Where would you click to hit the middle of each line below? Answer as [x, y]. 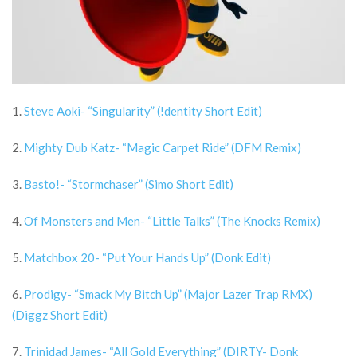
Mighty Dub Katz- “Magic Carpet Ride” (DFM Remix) [161, 147]
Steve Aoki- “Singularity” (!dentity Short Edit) [143, 111]
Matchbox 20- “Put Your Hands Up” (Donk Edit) [147, 257]
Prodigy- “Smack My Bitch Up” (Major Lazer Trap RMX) [168, 294]
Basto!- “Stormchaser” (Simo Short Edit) [129, 184]
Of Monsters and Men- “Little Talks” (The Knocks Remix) [172, 221]
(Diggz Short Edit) [60, 315]
